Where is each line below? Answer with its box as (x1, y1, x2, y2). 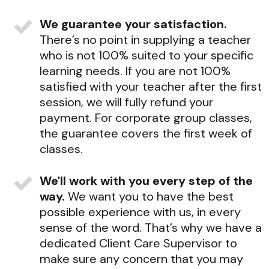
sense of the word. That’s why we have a (40, 220, 262, 235)
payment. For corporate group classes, (40, 110, 252, 125)
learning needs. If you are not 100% (40, 63, 231, 79)
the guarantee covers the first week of (40, 125, 252, 141)
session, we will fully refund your (40, 94, 213, 110)
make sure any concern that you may (40, 251, 243, 267)
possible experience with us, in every (40, 204, 241, 220)
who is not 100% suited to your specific (40, 47, 253, 63)
